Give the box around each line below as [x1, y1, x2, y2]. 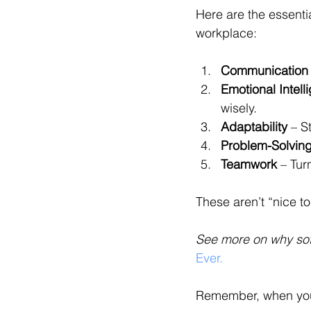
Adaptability [221, 119, 287, 135]
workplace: [196, 25, 257, 41]
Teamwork [221, 156, 277, 172]
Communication [221, 62, 308, 78]
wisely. [221, 100, 257, 116]
